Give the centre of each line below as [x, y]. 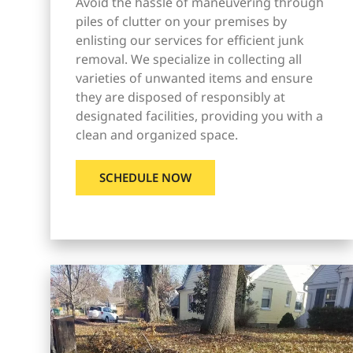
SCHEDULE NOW [145, 177]
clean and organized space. [157, 134]
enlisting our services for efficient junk [190, 40]
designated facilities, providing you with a [199, 115]
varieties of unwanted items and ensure [194, 78]
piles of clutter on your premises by [181, 21]
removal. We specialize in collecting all [189, 59]
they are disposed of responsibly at [180, 97]
